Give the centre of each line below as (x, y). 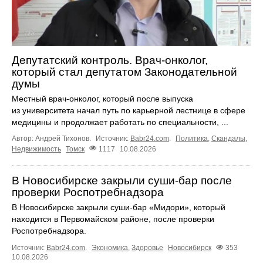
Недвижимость (36, 149)
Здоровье (147, 247)
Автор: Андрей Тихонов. (52, 139)
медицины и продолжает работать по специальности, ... (120, 122)
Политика (192, 139)
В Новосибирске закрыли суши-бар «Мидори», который (119, 207)
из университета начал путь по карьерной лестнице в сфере (129, 111)
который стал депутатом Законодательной (124, 72)
